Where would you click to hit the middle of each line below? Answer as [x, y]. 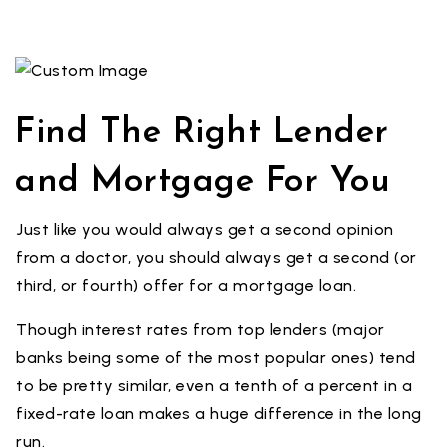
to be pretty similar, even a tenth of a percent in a [214, 385]
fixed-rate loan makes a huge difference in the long [219, 413]
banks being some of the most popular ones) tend [216, 357]
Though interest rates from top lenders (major [200, 329]
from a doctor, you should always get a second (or [216, 257]
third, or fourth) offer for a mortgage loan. [186, 285]
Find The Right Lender [202, 133]
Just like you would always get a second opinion [205, 229]
